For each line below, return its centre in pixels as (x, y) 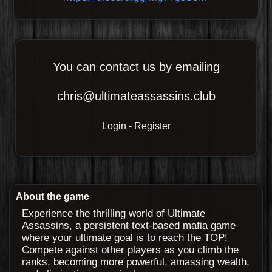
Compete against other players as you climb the (130, 250)
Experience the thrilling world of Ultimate (114, 213)
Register (152, 126)
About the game (53, 196)
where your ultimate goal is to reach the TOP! (125, 238)
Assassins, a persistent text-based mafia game (129, 226)
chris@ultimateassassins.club (136, 96)
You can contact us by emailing (136, 67)
